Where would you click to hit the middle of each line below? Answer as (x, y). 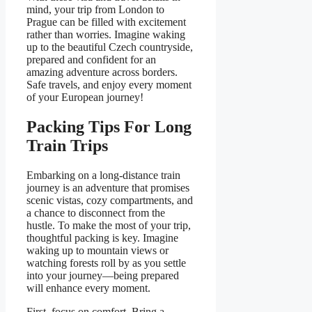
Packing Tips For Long (109, 126)
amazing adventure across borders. (102, 72)
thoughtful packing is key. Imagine (102, 237)
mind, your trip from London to (95, 10)
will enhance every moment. (88, 288)
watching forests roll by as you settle (106, 263)
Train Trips (67, 145)
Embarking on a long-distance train (103, 175)
